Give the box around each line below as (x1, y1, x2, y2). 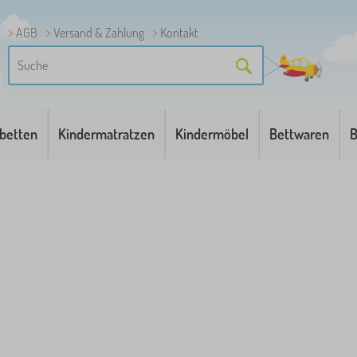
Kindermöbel (175, 125, 249, 143)
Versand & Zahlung (53, 25, 144, 41)
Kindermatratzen (58, 125, 155, 143)
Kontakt (160, 25, 198, 41)
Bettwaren (269, 125, 329, 143)
